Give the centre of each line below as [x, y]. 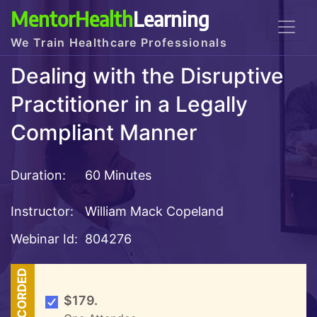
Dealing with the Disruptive [147, 76]
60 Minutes [116, 175]
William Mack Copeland [154, 211]
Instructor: [42, 211]
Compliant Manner [104, 133]
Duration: [38, 175]
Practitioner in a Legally [129, 104]
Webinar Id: [44, 238]
